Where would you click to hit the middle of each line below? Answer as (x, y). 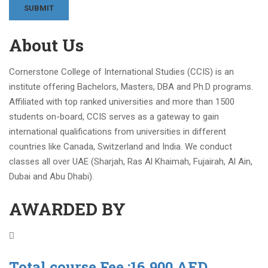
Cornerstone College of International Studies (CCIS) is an (121, 72)
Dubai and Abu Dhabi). (51, 176)
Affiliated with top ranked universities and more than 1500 (122, 102)
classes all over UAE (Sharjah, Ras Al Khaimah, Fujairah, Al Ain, (131, 162)
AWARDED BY (67, 209)
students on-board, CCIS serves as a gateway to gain (114, 117)
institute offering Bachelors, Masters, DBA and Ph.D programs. (131, 87)
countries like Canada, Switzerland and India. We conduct (121, 147)
